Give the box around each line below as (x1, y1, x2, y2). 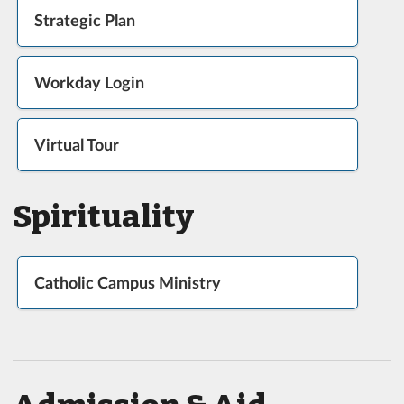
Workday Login (33, 73, 144, 92)
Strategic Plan (33, 11, 135, 30)
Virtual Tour (33, 135, 119, 154)
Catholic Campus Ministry (33, 273, 221, 292)
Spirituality (13, 197, 194, 235)
